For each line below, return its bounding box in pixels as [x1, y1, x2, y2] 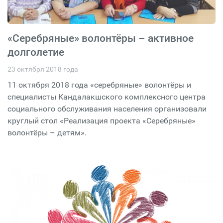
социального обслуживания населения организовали [7, 104, 207, 113]
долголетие [7, 46, 64, 58]
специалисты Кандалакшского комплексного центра [7, 92, 206, 102]
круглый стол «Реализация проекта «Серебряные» [7, 116, 196, 125]
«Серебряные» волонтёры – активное [7, 32, 194, 44]
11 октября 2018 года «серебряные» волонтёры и [7, 80, 191, 90]
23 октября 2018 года [7, 65, 78, 73]
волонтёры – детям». [7, 128, 87, 137]
